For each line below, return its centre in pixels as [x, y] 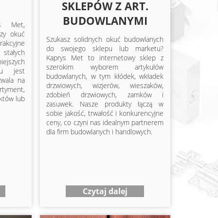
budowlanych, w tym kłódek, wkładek [105, 76]
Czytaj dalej [105, 191]
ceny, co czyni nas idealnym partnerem [105, 122]
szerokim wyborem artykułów [105, 67]
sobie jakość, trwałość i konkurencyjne [105, 113]
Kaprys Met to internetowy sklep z [105, 57]
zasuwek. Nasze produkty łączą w [105, 104]
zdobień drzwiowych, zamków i [105, 94]
